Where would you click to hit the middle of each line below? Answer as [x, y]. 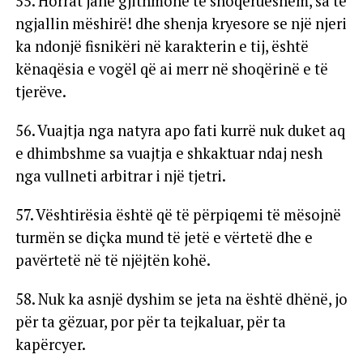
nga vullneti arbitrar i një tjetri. [120, 175]
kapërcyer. [50, 344]
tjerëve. [41, 91]
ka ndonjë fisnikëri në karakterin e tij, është [162, 46]
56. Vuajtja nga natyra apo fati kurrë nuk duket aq [180, 130]
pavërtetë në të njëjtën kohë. [113, 260]
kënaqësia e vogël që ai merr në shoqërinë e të [171, 68]
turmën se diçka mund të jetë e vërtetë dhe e [164, 237]
